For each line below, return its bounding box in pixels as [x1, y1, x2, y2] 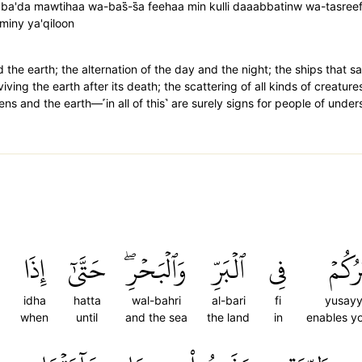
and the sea [125, 310, 187, 324]
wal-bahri [132, 293, 181, 307]
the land [207, 310, 250, 324]
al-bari [211, 293, 246, 307]
